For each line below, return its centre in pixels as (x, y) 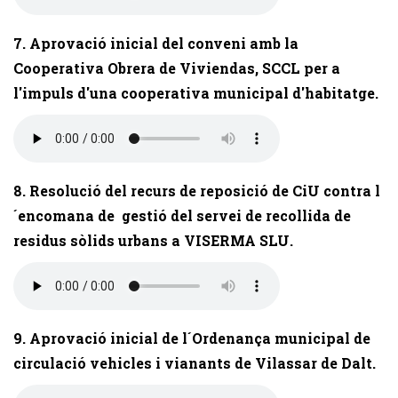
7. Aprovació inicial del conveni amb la (156, 43)
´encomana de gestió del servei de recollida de (182, 215)
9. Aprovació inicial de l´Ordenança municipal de (192, 338)
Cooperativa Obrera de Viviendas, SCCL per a (177, 68)
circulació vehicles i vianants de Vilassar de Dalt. (195, 363)
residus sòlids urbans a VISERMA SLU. (153, 240)
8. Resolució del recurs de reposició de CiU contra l (197, 191)
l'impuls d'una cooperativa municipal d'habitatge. (196, 93)
